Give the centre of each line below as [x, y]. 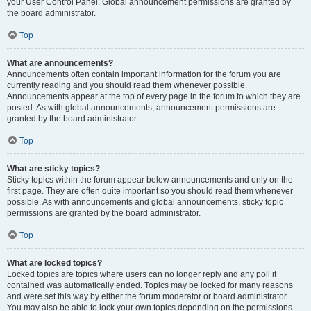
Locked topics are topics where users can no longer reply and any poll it [142, 274]
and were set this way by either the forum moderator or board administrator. [148, 296]
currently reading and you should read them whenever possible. [127, 85]
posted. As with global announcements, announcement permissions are [141, 108]
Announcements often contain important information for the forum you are [144, 74]
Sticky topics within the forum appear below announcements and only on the [150, 180]
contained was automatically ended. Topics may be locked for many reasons [150, 285]
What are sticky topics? [53, 169]
